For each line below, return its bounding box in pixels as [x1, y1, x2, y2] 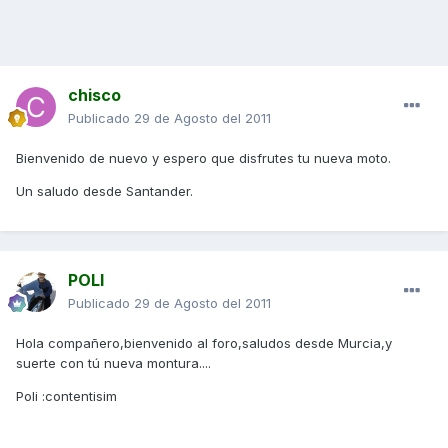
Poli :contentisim [16, 388, 117, 405]
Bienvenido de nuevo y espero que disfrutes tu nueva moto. [16, 150, 391, 167]
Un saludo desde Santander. [16, 183, 193, 200]
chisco [68, 85, 121, 106]
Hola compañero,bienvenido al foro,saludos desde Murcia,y [16, 335, 392, 352]
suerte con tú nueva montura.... [16, 355, 211, 372]
